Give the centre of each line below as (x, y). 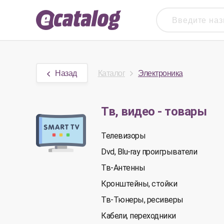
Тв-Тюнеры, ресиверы (142, 200)
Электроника (160, 73)
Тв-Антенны (123, 168)
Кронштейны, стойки (139, 184)
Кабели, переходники (138, 216)
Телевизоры (123, 136)
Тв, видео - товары (154, 111)
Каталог (111, 73)
